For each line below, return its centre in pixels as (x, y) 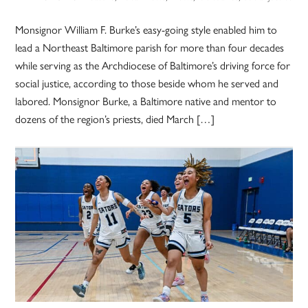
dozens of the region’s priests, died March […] (115, 120)
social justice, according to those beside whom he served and (147, 84)
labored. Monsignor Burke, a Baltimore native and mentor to (146, 102)
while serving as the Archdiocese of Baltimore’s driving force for (153, 66)
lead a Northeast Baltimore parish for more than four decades (150, 48)
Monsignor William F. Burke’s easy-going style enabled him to (146, 30)
